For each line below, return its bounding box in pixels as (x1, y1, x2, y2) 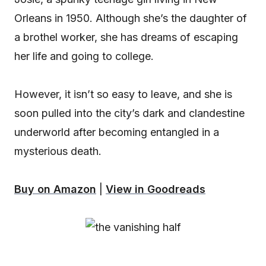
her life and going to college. (14, 49, 154, 62)
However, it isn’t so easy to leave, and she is (14, 87, 232, 100)
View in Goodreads (106, 182, 205, 195)
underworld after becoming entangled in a (14, 125, 219, 138)
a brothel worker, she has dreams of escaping (14, 30, 238, 43)
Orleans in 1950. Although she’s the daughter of (14, 11, 247, 24)
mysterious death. (14, 144, 102, 157)
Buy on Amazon (14, 182, 96, 195)
